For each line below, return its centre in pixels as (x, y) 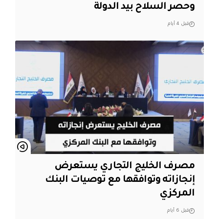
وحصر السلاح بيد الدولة (144, 7)
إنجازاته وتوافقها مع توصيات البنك (120, 180)
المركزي (177, 194)
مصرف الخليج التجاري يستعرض (124, 167)
